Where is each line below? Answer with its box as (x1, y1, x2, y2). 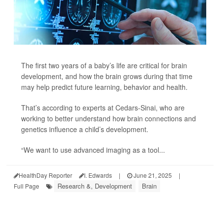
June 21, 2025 (132, 171, 172, 180)
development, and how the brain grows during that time (21, 71, 192, 82)
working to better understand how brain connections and (21, 113, 196, 124)
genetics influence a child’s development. (21, 124, 148, 135)
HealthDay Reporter (19, 171, 72, 180)
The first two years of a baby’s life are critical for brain (21, 60, 187, 71)
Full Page (14, 182, 39, 191)
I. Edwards (84, 171, 112, 180)
